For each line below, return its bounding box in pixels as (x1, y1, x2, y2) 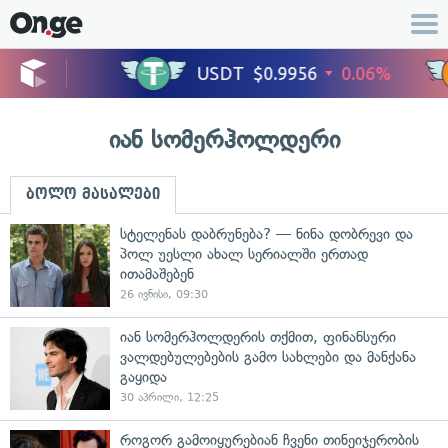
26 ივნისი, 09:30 (120, 288, 208, 301)
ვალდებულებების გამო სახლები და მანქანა (120, 348, 416, 366)
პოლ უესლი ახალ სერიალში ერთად (120, 245, 368, 263)
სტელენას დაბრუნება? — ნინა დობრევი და (120, 225, 413, 243)
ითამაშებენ (120, 265, 194, 283)
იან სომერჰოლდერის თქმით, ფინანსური (120, 328, 396, 346)
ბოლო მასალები (26, 186, 160, 202)
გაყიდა (120, 368, 167, 386)
